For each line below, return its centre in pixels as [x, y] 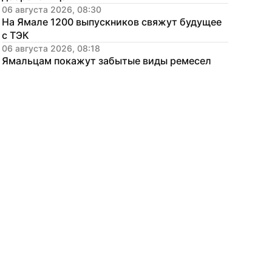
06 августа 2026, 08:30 [52, 9]
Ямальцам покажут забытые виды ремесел [107, 61]
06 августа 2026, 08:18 [51, 48]
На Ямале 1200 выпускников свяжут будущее [112, 22]
